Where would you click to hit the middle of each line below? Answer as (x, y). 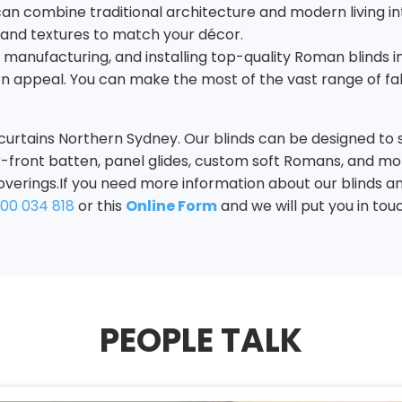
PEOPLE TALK (201, 341)
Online (150, 206)
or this (100, 206)
